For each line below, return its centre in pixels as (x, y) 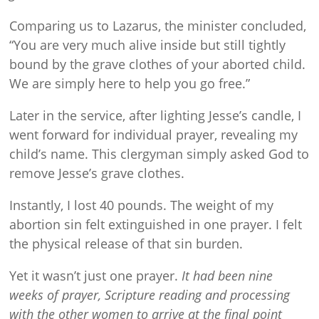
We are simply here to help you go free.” (130, 84)
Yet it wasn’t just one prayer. (96, 276)
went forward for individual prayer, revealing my (154, 135)
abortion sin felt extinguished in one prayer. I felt (156, 225)
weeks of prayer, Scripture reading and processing (150, 295)
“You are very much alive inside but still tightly (148, 45)
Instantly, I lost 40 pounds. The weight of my (142, 205)
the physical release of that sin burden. (126, 244)
